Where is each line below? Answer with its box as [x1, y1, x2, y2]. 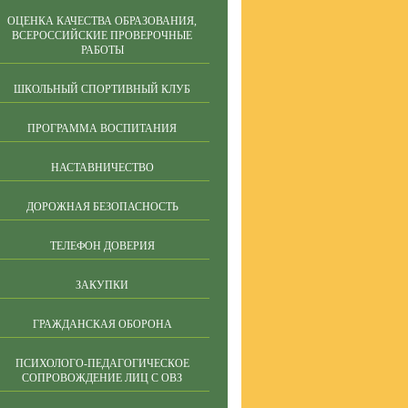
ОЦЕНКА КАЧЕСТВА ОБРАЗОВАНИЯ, [7, 15, 197, 27]
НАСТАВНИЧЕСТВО [50, 161, 154, 174]
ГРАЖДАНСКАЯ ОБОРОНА [32, 318, 172, 331]
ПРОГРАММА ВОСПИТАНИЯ [27, 122, 177, 135]
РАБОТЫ [80, 44, 124, 56]
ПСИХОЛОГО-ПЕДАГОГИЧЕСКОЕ [15, 357, 189, 370]
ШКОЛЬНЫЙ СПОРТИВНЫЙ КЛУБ [14, 83, 190, 96]
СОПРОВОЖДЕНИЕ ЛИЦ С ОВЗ [22, 372, 182, 384]
